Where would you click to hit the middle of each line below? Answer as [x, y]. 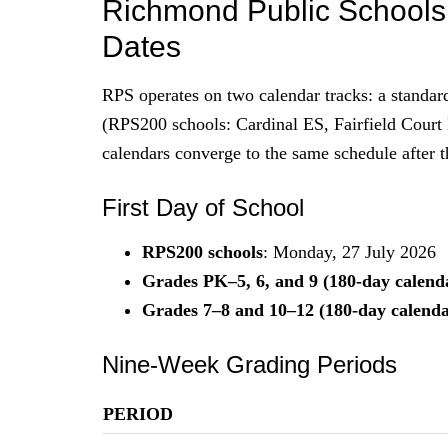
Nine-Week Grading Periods [249, 364]
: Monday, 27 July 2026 [349, 251]
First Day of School [203, 207]
